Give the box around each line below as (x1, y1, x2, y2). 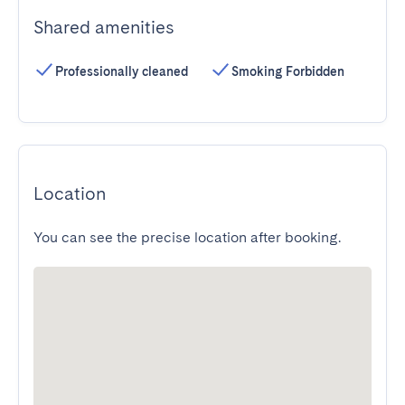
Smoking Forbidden (231, 64, 344, 79)
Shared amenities (33, 16, 174, 38)
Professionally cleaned (55, 64, 188, 79)
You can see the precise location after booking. (33, 229, 341, 246)
